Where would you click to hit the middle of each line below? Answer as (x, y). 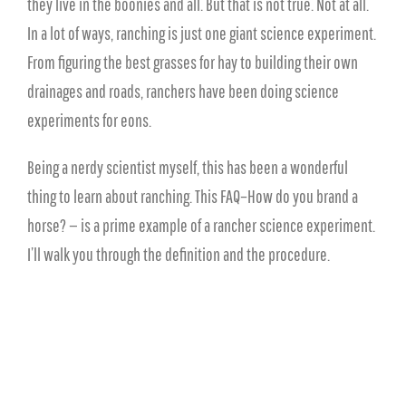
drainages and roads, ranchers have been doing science (183, 91)
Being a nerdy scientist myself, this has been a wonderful (188, 167)
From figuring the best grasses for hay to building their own (193, 62)
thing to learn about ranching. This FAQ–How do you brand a (193, 196)
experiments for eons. (89, 120)
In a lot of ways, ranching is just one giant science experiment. (202, 33)
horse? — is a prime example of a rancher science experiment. (201, 225)
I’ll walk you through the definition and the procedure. (179, 254)
